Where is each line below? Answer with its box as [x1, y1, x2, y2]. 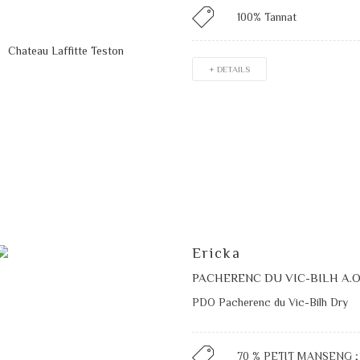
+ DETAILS [208, 64, 250, 75]
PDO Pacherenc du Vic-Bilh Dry [191, 296, 348, 309]
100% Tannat [236, 10, 297, 24]
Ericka [191, 245, 241, 262]
